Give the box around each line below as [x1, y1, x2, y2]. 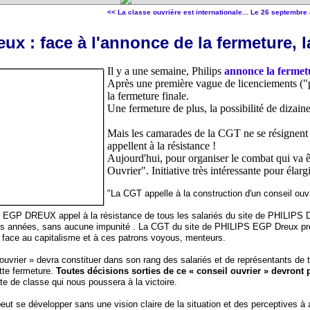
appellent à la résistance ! [107, 140, 216, 152]
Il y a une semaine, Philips [107, 65, 224, 77]
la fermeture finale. [107, 90, 189, 102]
